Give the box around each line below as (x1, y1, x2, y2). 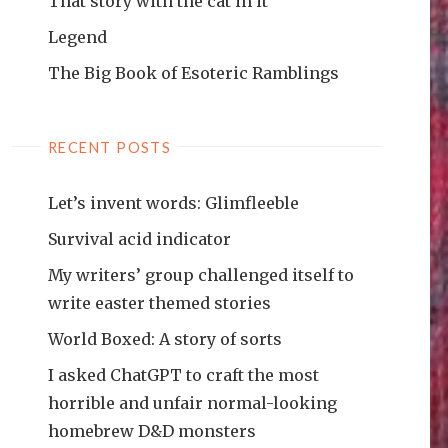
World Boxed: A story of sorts (48, 328, 282, 349)
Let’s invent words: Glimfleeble (48, 192, 299, 213)
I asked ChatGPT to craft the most (48, 364, 319, 385)
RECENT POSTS (47, 138, 172, 156)
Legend (48, 26, 107, 47)
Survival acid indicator (48, 228, 231, 249)
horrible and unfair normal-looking (48, 392, 337, 413)
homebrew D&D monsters (48, 420, 256, 441)
